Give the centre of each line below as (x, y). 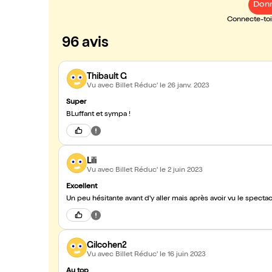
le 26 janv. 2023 (185, 86)
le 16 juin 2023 (183, 255)
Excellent (82, 187)
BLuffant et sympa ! (98, 115)
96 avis (85, 44)
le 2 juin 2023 (181, 170)
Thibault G (107, 77)
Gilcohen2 (107, 246)
